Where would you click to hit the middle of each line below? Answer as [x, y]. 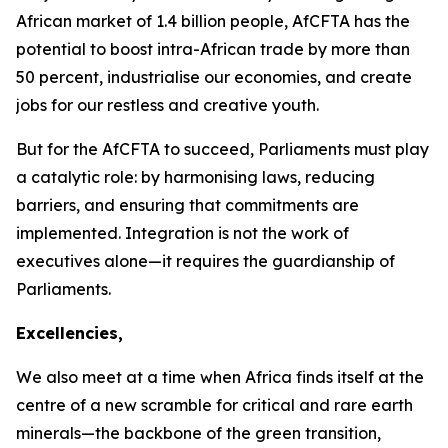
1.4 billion [191, 21]
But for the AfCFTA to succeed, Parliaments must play [222, 149]
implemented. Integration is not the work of [182, 233]
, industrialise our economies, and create [255, 77]
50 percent [57, 77]
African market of [86, 21]
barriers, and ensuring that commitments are [187, 205]
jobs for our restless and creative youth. [167, 105]
